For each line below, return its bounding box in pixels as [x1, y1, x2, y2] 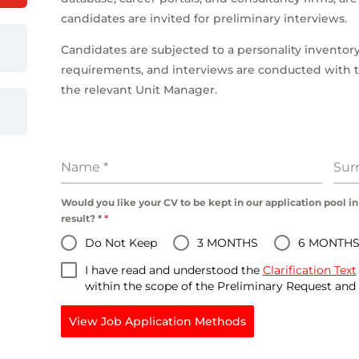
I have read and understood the [84, 262, 263, 277]
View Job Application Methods [68, 313, 246, 329]
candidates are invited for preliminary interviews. [60, 10, 347, 26]
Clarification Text [262, 262, 357, 277]
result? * [60, 212, 104, 224]
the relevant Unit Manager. [60, 82, 217, 97]
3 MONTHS [196, 235, 258, 250]
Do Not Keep [84, 235, 157, 250]
